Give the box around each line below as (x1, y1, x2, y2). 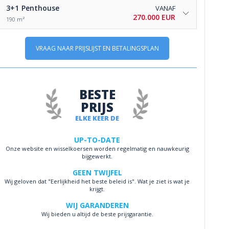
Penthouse (21, 3, 59, 13)
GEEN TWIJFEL (72, 167, 122, 177)
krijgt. (89, 185, 105, 193)
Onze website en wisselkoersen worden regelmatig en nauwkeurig (5, 144, 189, 152)
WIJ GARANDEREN (65, 200, 129, 210)
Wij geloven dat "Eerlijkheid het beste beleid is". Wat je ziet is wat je (5, 177, 190, 185)
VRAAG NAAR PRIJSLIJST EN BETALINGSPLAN (35, 43, 159, 53)
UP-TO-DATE (74, 134, 121, 145)
